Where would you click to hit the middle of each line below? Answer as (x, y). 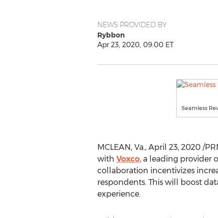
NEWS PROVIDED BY (132, 25)
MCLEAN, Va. (121, 147)
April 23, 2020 (174, 147)
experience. (119, 194)
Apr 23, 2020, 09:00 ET (135, 45)
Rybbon (111, 35)
